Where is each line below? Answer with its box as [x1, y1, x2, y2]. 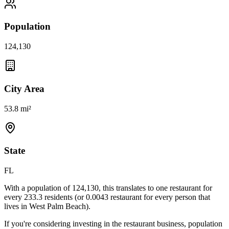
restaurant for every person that [108, 193, 210, 202]
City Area [4, 83, 44, 94]
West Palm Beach [29, 202, 86, 211]
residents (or [44, 193, 86, 202]
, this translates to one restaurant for [99, 184, 212, 193]
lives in [4, 202, 29, 211]
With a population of [4, 184, 72, 193]
